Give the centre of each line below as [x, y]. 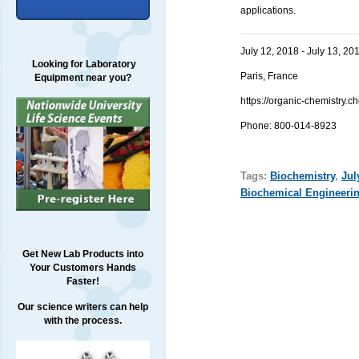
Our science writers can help [83, 307]
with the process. [83, 321]
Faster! [83, 282]
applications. [268, 10]
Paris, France [269, 76]
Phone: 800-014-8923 [288, 125]
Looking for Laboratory [83, 64]
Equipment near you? [83, 78]
